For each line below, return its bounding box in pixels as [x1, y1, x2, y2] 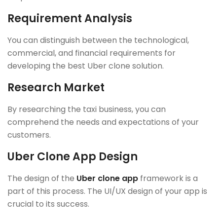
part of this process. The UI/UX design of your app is [7, 185, 207, 197]
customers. [7, 129, 51, 141]
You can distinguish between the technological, [7, 35, 189, 46]
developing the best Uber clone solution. [7, 60, 164, 72]
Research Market [7, 80, 105, 96]
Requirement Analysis [7, 11, 132, 27]
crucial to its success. [7, 198, 89, 210]
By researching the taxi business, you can [7, 104, 166, 115]
